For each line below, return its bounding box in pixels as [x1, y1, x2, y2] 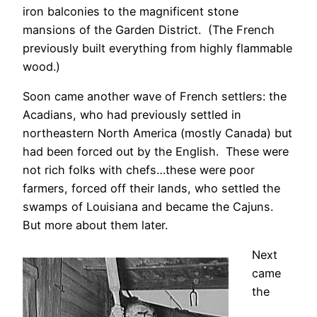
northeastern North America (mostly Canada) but [23, 126, 292, 141]
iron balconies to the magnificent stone [23, 4, 238, 18]
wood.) [23, 59, 60, 74]
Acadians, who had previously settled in [23, 108, 241, 122]
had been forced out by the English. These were [23, 144, 289, 159]
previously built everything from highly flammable [23, 40, 292, 55]
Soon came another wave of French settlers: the [23, 89, 287, 104]
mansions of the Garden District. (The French [23, 22, 275, 37]
